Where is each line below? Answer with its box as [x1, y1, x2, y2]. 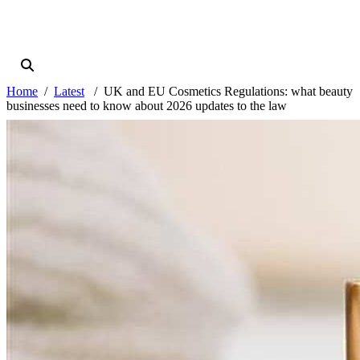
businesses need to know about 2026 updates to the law [6, 99, 287, 113]
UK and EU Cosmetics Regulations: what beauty [104, 84, 353, 99]
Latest [54, 84, 84, 99]
